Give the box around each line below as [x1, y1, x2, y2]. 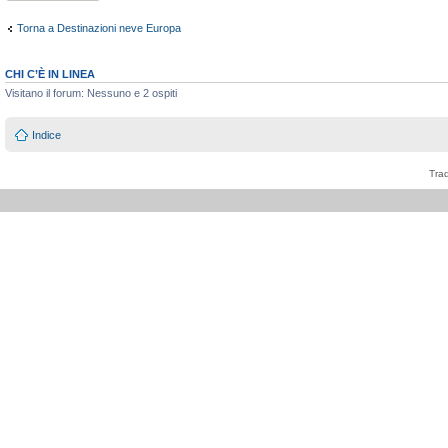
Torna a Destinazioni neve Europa [17, 21, 181, 34]
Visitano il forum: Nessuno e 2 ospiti [5, 87, 177, 100]
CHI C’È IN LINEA [5, 68, 95, 81]
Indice [32, 128, 61, 141]
